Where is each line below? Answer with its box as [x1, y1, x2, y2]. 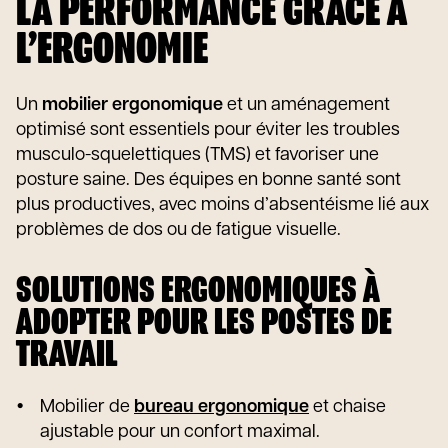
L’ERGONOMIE [16, 26, 208, 75]
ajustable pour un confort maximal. [40, 423, 320, 442]
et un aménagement [223, 96, 390, 115]
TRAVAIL [16, 335, 117, 376]
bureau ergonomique [134, 398, 309, 417]
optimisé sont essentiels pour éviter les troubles [16, 121, 400, 140]
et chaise [309, 398, 386, 417]
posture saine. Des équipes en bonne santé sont [16, 171, 401, 190]
